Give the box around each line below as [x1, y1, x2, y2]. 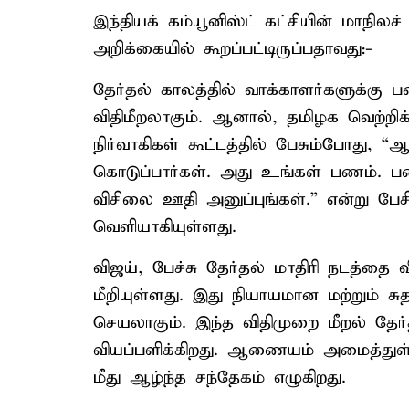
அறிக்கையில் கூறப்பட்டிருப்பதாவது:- [93, 38, 372, 59]
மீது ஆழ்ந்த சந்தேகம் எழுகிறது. [93, 367, 346, 388]
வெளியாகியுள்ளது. [93, 216, 236, 237]
